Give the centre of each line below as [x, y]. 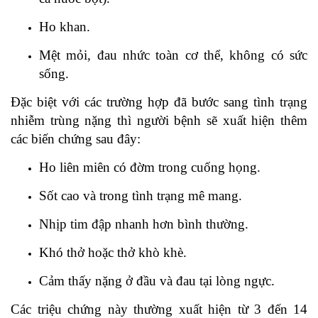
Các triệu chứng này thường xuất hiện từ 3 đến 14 [159, 309]
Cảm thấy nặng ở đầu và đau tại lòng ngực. [157, 281]
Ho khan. [65, 27]
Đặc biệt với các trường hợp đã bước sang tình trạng [159, 102]
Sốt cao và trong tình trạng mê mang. [141, 196]
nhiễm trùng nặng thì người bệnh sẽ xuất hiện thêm [159, 120]
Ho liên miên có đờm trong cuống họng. [150, 167]
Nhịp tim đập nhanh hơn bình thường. [144, 224]
